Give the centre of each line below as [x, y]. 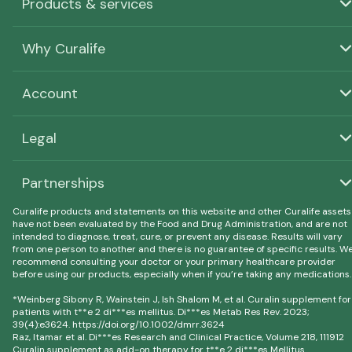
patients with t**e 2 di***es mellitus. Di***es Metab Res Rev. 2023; [161, 312]
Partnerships [63, 183]
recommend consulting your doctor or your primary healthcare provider [174, 262]
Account [50, 94]
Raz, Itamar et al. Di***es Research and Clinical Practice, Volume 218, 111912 [178, 337]
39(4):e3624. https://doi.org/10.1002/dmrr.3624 [119, 325]
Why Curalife [64, 49]
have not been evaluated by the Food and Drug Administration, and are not [180, 224]
